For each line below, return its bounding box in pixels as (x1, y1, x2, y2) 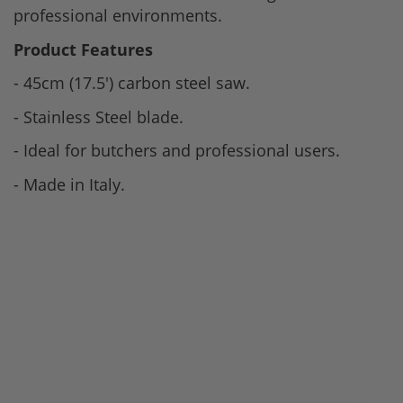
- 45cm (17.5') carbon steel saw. (13, 72, 250, 94)
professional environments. (13, 4, 222, 27)
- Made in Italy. (13, 173, 125, 195)
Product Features (13, 38, 153, 60)
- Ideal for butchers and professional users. (13, 139, 340, 162)
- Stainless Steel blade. (13, 105, 184, 128)
